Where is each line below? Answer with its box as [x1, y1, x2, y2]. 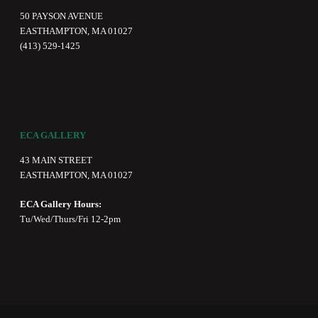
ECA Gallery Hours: [20, 199, 104, 210]
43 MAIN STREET [20, 155, 93, 166]
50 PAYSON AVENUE [20, 11, 104, 22]
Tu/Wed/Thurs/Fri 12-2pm [20, 214, 121, 225]
